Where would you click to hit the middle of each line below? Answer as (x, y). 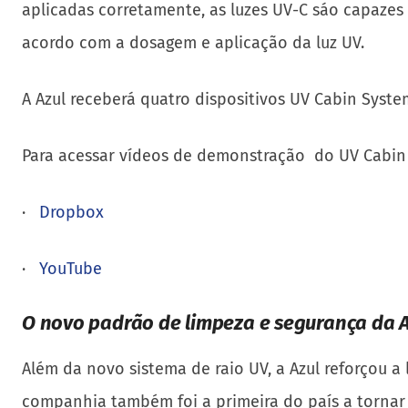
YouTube (71, 269)
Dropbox (71, 212)
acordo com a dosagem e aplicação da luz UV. (193, 43)
